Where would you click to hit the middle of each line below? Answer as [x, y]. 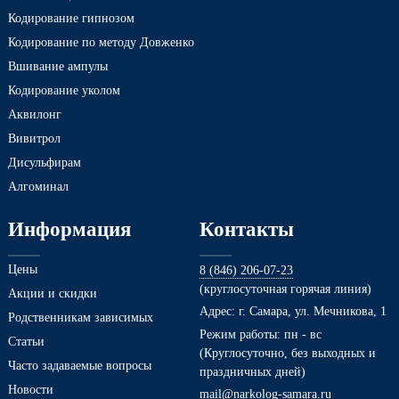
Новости [31, 390]
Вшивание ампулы [58, 66]
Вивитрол [34, 138]
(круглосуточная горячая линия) [285, 288]
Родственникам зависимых [81, 318]
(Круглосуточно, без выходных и [288, 352]
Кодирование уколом [64, 90]
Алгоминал [38, 187]
